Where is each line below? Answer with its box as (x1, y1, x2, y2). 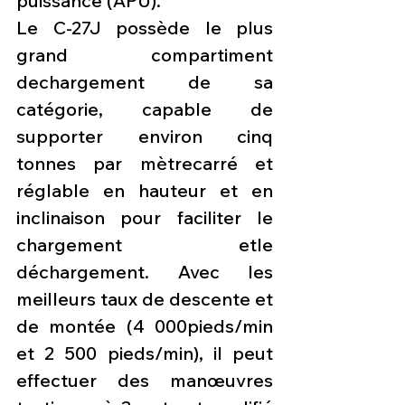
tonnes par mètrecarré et (16, 152, 273, 175)
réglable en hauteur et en (16, 179, 273, 202)
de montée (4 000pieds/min (16, 315, 273, 338)
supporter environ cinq (16, 125, 273, 148)
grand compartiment (16, 43, 273, 67)
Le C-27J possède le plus (16, 16, 273, 40)
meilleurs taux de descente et (16, 287, 273, 311)
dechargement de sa (16, 71, 273, 94)
